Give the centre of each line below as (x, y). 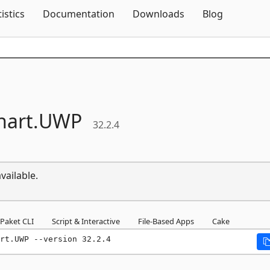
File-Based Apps (166, 221)
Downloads (159, 14)
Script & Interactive (86, 221)
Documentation (79, 14)
